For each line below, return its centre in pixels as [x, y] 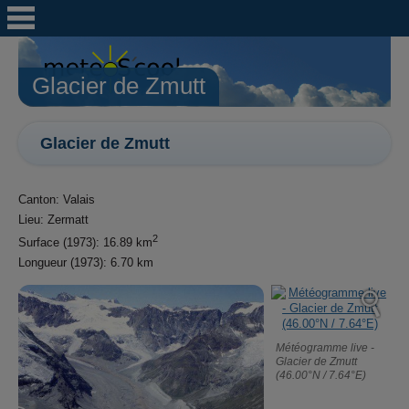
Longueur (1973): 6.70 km [86, 263]
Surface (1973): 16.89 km [85, 243]
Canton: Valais [57, 199]
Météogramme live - [325, 348]
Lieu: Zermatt [53, 219]
